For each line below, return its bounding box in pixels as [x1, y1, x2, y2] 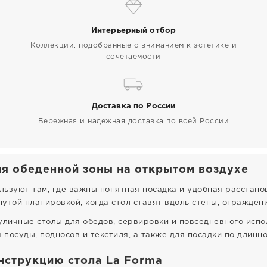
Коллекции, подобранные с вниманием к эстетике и [30, 42, 237, 49]
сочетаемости [105, 54, 161, 60]
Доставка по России [91, 103, 176, 110]
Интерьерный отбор [91, 27, 176, 34]
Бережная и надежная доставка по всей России [38, 118, 229, 125]
